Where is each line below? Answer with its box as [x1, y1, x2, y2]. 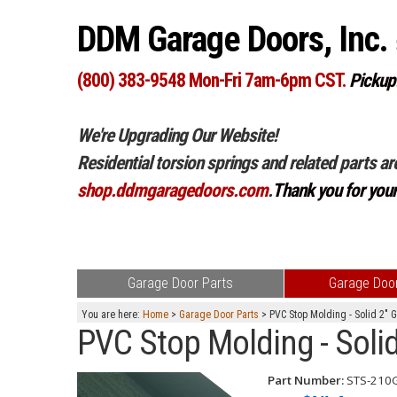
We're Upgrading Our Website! [77, 124, 277, 146]
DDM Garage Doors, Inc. [77, 19, 395, 60]
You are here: [82, 308, 143, 321]
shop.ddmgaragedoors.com [77, 179, 268, 201]
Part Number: [268, 372, 344, 388]
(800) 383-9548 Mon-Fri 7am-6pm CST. [77, 69, 346, 91]
